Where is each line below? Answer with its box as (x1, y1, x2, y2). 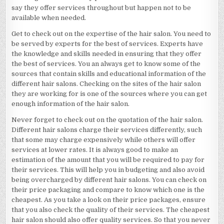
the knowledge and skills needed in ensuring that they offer (11, 50, 202, 57)
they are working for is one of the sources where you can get (11, 90, 207, 97)
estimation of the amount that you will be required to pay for (11, 156, 205, 163)
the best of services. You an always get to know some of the (11, 60, 201, 67)
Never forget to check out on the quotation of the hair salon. (11, 116, 203, 123)
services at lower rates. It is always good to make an (11, 146, 178, 153)
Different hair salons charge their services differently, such (11, 126, 202, 133)
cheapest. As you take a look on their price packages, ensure (11, 196, 206, 203)
